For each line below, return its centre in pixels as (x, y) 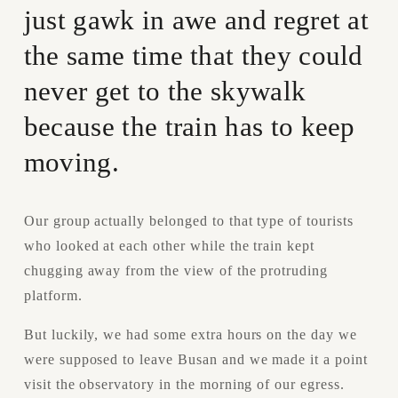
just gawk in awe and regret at (196, 20)
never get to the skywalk (165, 91)
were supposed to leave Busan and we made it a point (195, 359)
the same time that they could (193, 56)
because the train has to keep (189, 127)
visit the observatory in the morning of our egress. (184, 384)
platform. (53, 295)
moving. (72, 162)
